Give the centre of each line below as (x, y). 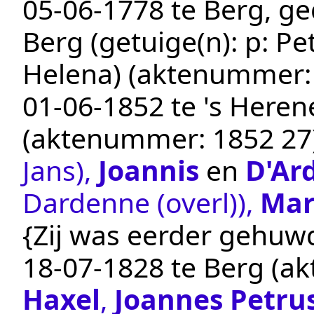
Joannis (149, 170)
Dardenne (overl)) (134, 203)
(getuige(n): (164, 41)
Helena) (72, 74)
